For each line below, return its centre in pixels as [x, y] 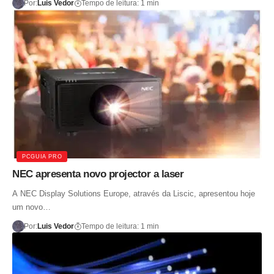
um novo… [31, 207]
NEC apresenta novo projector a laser [98, 174]
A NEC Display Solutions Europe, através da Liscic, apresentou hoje [134, 194]
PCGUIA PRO [42, 156]
